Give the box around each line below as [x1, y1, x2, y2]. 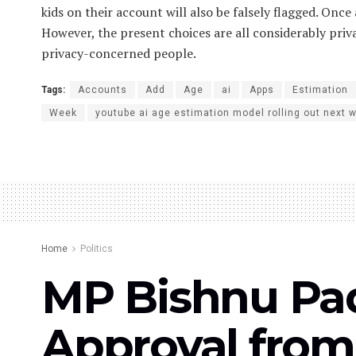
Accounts [78, 83, 127, 95]
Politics [80, 242, 113, 254]
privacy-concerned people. [41, 44, 196, 62]
